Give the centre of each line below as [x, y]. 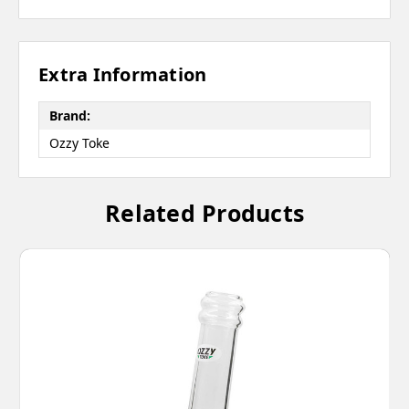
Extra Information [123, 74]
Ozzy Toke [79, 143]
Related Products [204, 212]
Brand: [69, 116]
